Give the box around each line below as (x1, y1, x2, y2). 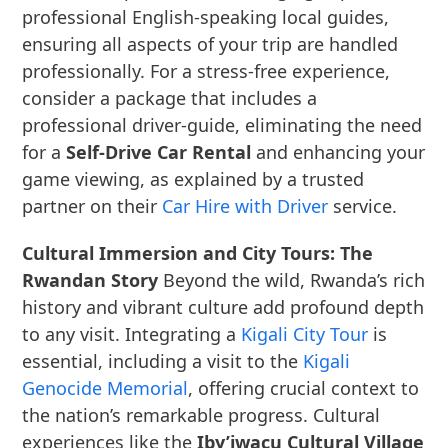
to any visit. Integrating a (22, 322, 242, 346)
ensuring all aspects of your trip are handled (22, 32, 399, 56)
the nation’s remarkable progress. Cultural (22, 403, 381, 427)
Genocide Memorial (22, 376, 189, 400)
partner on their (22, 194, 163, 218)
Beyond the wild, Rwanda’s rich (158, 268, 426, 292)
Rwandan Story (22, 268, 159, 292)
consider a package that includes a (22, 86, 318, 110)
